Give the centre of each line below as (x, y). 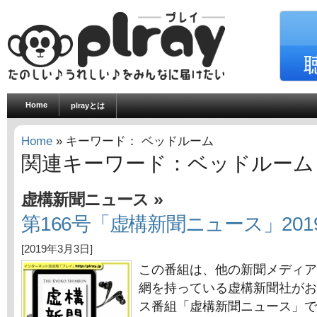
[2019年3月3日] (57, 249)
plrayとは (88, 105)
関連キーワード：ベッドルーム (168, 163)
